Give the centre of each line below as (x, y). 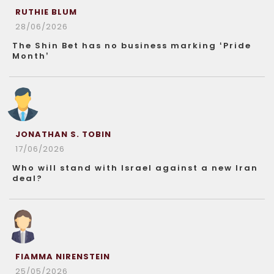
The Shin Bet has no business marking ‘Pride (132, 45)
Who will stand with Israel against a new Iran (135, 168)
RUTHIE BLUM (46, 12)
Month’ (31, 56)
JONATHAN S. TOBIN (63, 134)
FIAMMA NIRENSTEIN (63, 256)
